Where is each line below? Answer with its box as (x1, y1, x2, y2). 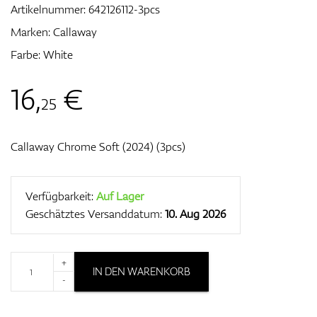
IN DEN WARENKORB (93, 265, 190, 278)
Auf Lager (96, 188, 144, 204)
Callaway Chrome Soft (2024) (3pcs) (11, 139, 185, 154)
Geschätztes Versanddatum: (25, 206, 165, 221)
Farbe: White (11, 47, 73, 62)
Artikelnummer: (11, 1, 88, 17)
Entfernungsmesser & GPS (94, 117, 223, 133)
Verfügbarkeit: (25, 188, 96, 204)
